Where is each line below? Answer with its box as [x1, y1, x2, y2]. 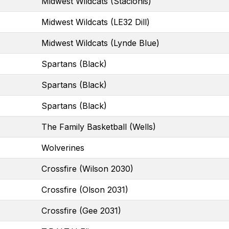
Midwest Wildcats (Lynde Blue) [41, 37, 159, 48]
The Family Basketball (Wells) [41, 121, 156, 132]
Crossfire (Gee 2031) [41, 205, 121, 216]
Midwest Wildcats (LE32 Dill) [41, 16, 150, 27]
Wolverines [41, 142, 84, 153]
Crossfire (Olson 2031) [41, 184, 128, 195]
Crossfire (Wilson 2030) [41, 163, 133, 174]
